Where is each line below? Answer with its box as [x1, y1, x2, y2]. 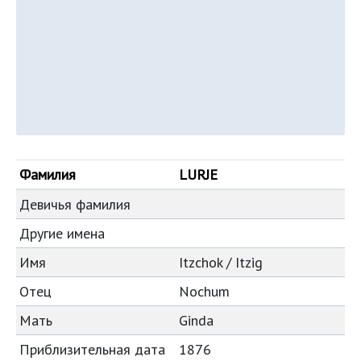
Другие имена [19, 224, 105, 243]
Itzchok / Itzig [179, 253, 263, 272]
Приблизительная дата [19, 340, 165, 359]
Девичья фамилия [19, 195, 131, 214]
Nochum [179, 282, 230, 301]
